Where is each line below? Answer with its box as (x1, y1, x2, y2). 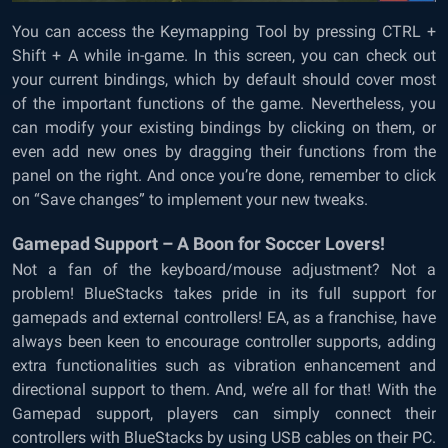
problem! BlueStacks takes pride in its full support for (12, 284, 436, 304)
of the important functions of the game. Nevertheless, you (12, 94, 436, 114)
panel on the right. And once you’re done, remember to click (12, 166, 436, 186)
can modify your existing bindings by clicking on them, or (12, 118, 436, 138)
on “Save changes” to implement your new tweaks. (12, 190, 372, 210)
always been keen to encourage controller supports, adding (12, 332, 436, 352)
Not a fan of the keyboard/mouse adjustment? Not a (12, 260, 436, 280)
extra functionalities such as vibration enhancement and (12, 356, 436, 376)
